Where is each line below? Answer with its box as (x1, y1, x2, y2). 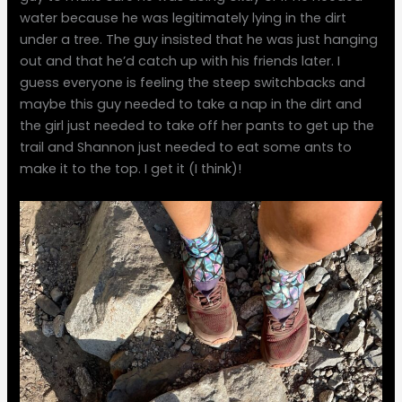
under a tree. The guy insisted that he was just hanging (20, 31, 379, 49)
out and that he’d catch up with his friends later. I (20, 52, 341, 71)
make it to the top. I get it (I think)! (20, 160, 242, 179)
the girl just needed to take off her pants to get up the (20, 117, 375, 135)
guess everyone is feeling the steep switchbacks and (20, 74, 366, 92)
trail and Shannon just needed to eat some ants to (20, 138, 353, 157)
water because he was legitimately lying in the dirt (20, 9, 347, 28)
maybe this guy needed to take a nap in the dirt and (20, 95, 363, 114)
